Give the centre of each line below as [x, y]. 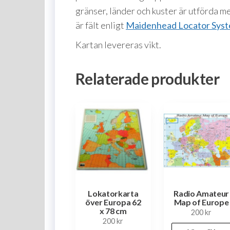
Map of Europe [201, 202]
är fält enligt [101, 25]
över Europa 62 [113, 202]
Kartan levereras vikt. [118, 45]
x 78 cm [113, 211]
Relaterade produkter [147, 79]
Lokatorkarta [113, 194]
